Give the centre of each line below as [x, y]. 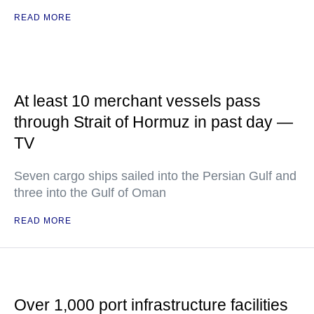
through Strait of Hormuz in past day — [153, 122]
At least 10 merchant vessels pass [137, 101]
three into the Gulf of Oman [90, 193]
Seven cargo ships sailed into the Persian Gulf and [155, 176]
